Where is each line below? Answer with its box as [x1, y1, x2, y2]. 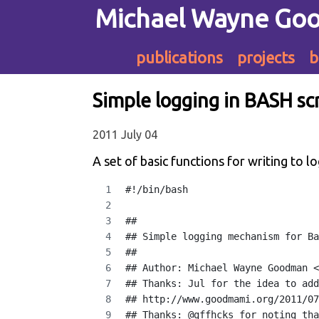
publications [135, 49, 226, 66]
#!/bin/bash [125, 183, 188, 195]
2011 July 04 [93, 127, 157, 141]
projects [236, 49, 298, 66]
